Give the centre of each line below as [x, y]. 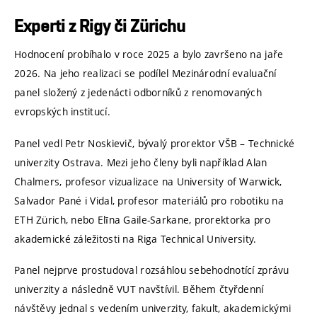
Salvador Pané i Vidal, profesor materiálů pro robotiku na [149, 200]
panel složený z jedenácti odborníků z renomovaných [138, 93]
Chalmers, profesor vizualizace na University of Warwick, [148, 181]
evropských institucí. [62, 112]
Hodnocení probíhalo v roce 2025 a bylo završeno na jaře [149, 54]
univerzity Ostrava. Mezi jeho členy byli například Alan [141, 162]
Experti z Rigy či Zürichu [100, 26]
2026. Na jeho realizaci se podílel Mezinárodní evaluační [145, 74]
